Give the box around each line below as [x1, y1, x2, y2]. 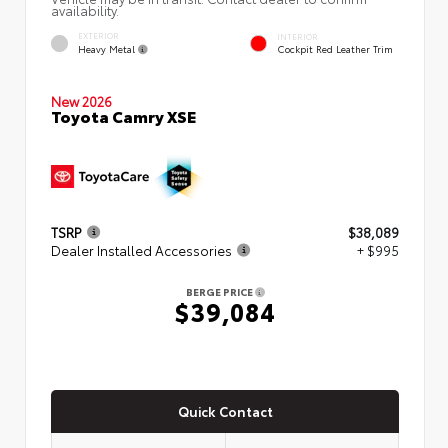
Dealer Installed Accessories [51, 240, 232, 259]
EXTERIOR [78, 30, 119, 42]
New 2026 [51, 91, 112, 110]
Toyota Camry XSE [51, 103, 196, 127]
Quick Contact [177, 402, 273, 421]
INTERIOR [277, 31, 318, 43]
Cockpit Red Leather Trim [277, 42, 393, 56]
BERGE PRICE [185, 283, 255, 299]
